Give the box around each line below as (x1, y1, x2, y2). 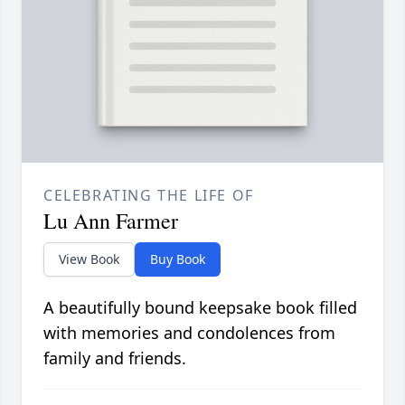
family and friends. (43, 347, 186, 370)
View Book (59, 250, 119, 268)
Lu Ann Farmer (43, 206, 178, 236)
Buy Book (150, 250, 205, 268)
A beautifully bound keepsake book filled (43, 297, 357, 319)
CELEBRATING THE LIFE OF (43, 185, 254, 206)
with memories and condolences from (43, 322, 335, 344)
